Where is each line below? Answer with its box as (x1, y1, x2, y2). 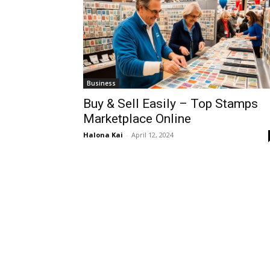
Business (87, 79, 116, 87)
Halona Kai (83, 130, 123, 139)
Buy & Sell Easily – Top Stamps (83, 96, 258, 111)
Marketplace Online (83, 111, 191, 126)
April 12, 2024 (131, 130, 174, 139)
